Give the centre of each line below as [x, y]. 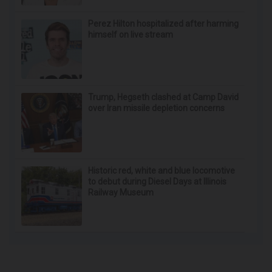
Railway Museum [121, 192]
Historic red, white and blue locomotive [161, 171]
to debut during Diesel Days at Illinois [157, 182]
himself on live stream [131, 35]
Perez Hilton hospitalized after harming [163, 24]
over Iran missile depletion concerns [156, 108]
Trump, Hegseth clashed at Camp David [163, 97]
